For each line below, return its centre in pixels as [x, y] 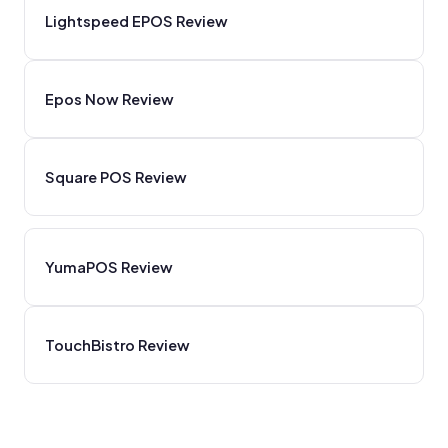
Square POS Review [116, 176]
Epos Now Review [109, 98]
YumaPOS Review [109, 266]
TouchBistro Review [117, 344]
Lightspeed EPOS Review [136, 20]
